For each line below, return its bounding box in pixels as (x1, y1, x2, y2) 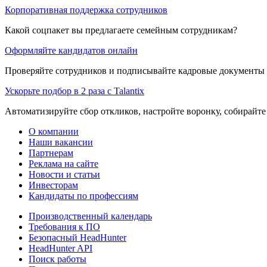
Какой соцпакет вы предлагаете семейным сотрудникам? (5, 24, 237, 35)
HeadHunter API (29, 243, 92, 253)
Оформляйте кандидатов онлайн (5, 45, 138, 55)
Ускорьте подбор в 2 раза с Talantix (5, 85, 144, 96)
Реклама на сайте (29, 158, 98, 169)
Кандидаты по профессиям (29, 190, 138, 201)
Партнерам (29, 147, 73, 158)
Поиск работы (29, 253, 86, 264)
